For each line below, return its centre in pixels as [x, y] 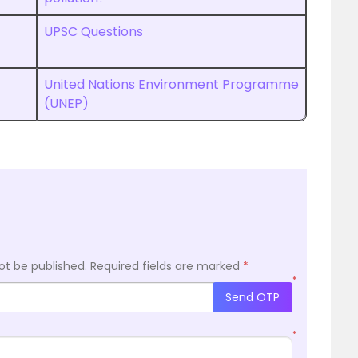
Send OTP [253, 297]
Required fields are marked [167, 266]
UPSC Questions [95, 32]
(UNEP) [66, 103]
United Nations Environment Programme [171, 84]
